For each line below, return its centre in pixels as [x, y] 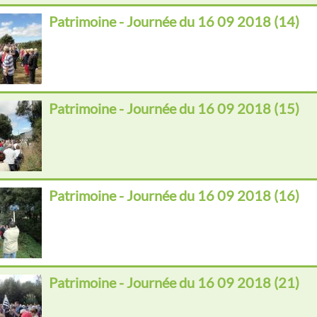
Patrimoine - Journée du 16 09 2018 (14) [174, 22]
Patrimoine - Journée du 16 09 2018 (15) [174, 109]
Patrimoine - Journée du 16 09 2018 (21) [174, 283]
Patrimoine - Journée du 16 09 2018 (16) [174, 196]
